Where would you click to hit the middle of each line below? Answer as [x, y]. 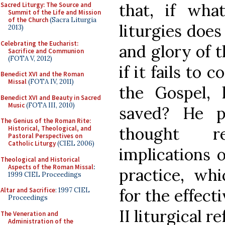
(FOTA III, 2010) [50, 105]
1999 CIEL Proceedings [45, 174]
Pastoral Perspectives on [45, 136]
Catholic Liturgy [32, 143]
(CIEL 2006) [75, 143]
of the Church [28, 20]
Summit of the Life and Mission [54, 12]
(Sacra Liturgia [72, 20]
